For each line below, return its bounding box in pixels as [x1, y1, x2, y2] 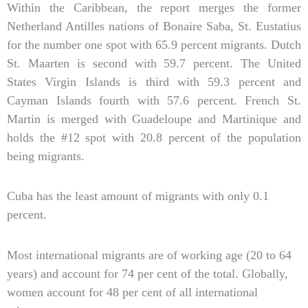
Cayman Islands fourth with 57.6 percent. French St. [7, 93, 301, 107]
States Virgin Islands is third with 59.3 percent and [7, 74, 301, 89]
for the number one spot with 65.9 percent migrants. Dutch [7, 37, 301, 52]
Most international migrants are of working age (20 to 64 [7, 247, 291, 262]
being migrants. [7, 148, 85, 163]
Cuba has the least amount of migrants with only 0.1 [7, 189, 269, 203]
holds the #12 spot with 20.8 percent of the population [7, 130, 301, 144]
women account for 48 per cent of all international [7, 285, 258, 299]
